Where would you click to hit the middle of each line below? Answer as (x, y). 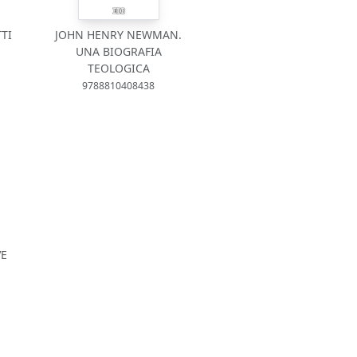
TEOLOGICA (118, 68)
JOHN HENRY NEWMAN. (119, 35)
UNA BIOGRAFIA (118, 51)
